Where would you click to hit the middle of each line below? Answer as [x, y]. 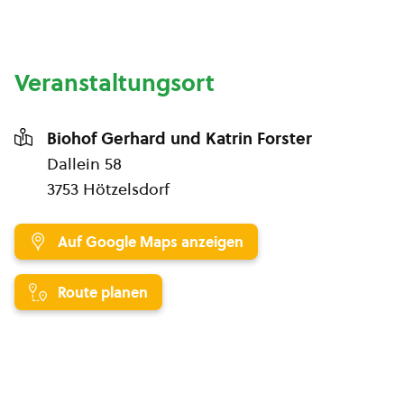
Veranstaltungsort [115, 83]
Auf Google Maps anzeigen [151, 242]
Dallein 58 [84, 164]
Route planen [103, 292]
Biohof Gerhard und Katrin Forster [179, 138]
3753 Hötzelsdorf [108, 189]
